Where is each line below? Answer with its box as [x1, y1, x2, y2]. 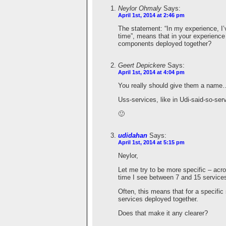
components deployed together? [118, 39, 211, 47]
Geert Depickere [118, 61, 165, 69]
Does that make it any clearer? [118, 209, 208, 217]
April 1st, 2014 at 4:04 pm [118, 69, 185, 75]
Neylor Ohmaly [118, 4, 161, 12]
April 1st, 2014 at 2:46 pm [118, 12, 185, 18]
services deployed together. [118, 195, 198, 203]
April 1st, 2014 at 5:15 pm [118, 139, 185, 145]
